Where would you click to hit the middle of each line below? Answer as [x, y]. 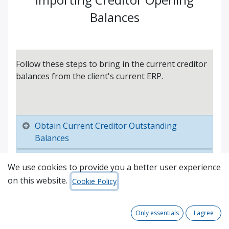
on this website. [38, 181]
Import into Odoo [68, 160]
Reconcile [53, 182]
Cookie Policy [94, 181]
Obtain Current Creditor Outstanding [106, 126]
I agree [203, 213]
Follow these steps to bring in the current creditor [111, 64]
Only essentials [157, 213]
